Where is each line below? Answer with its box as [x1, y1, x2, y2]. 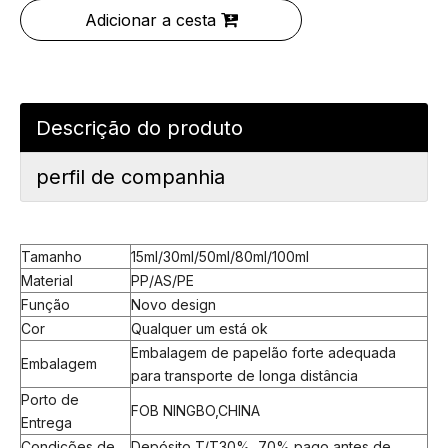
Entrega [21, 414, 72, 431]
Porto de [21, 391, 79, 408]
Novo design [131, 296, 216, 313]
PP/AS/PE [131, 272, 194, 289]
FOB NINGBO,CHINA [131, 402, 260, 419]
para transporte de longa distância [131, 367, 358, 384]
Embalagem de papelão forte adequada [131, 344, 396, 361]
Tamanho [21, 248, 82, 265]
